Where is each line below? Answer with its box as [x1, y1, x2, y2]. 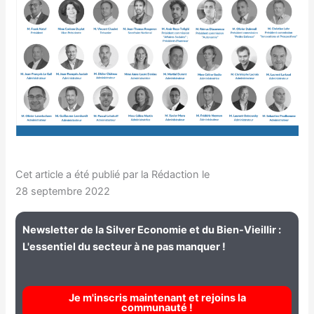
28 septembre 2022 [15, 184, 111, 198]
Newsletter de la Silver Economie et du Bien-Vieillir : [22, 224, 282, 237]
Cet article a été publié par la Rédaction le [15, 168, 210, 181]
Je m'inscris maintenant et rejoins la [68, 291, 246, 304]
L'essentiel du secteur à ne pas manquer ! [22, 240, 226, 254]
